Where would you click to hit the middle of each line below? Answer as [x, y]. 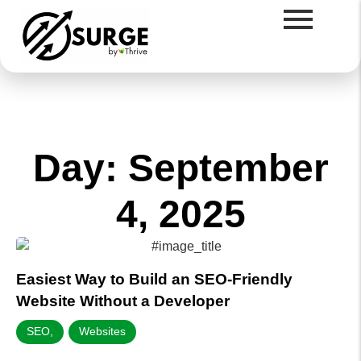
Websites [102, 331]
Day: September [180, 168]
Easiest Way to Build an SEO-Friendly [154, 279]
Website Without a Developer [123, 301]
